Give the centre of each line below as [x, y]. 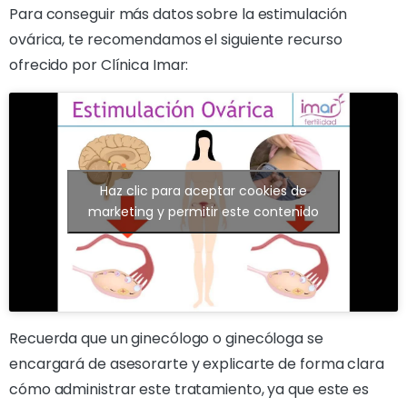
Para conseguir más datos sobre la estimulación [179, 14]
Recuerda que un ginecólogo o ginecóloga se [166, 338]
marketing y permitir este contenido [203, 212]
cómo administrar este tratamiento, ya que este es [189, 389]
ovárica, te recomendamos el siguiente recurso [176, 40]
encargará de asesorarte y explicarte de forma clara [197, 363]
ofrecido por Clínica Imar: [99, 65]
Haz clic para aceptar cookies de [203, 191]
